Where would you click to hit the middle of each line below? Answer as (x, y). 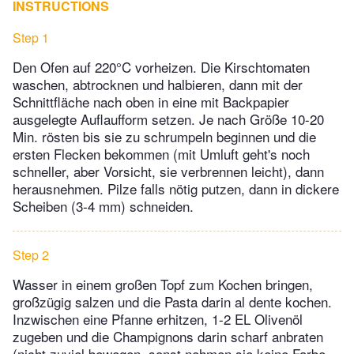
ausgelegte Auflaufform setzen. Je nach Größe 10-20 (168, 119)
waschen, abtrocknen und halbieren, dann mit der (158, 85)
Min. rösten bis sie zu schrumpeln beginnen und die (164, 137)
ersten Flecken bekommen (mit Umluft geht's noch (161, 154)
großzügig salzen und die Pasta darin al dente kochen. (172, 302)
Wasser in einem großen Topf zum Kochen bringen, (163, 284)
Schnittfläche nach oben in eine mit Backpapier (151, 102)
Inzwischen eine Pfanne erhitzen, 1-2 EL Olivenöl (158, 319)
